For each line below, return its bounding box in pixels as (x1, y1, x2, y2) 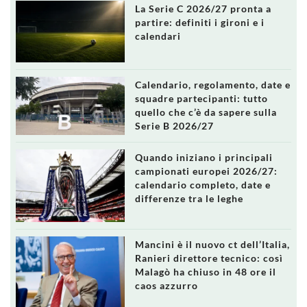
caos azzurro (134, 279, 198, 291)
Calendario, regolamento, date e (134, 78, 291, 90)
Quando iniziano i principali (134, 151, 273, 164)
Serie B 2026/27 (134, 119, 214, 132)
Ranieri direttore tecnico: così (134, 251, 283, 264)
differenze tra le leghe (134, 193, 243, 205)
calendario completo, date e (134, 179, 271, 191)
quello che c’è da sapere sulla (134, 106, 277, 118)
